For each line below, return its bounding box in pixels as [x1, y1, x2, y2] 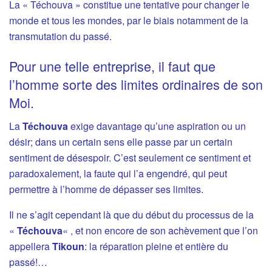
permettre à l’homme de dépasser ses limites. [9, 182, 203, 197]
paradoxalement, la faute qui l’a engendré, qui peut [9, 166, 227, 181]
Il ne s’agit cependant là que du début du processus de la [9, 208, 254, 222]
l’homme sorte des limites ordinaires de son [9, 75, 263, 94]
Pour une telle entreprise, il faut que [9, 56, 216, 76]
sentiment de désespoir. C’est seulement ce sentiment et [9, 151, 251, 165]
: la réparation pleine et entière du [84, 239, 228, 254]
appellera [9, 239, 52, 254]
